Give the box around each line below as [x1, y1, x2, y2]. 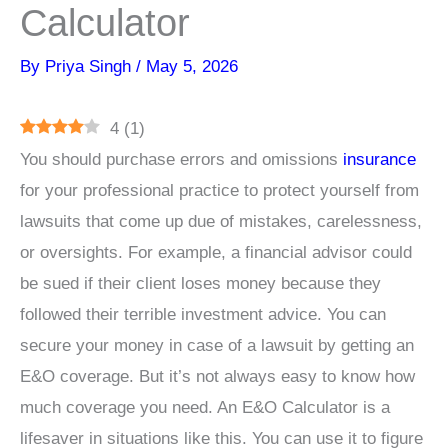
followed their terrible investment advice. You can [20, 304, 386, 324]
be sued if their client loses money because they [20, 273, 381, 293]
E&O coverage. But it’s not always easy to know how [20, 366, 415, 386]
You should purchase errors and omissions [20, 149, 343, 169]
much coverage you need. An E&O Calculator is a [20, 397, 390, 417]
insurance [343, 149, 416, 169]
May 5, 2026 [146, 56, 238, 76]
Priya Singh [45, 56, 136, 76]
